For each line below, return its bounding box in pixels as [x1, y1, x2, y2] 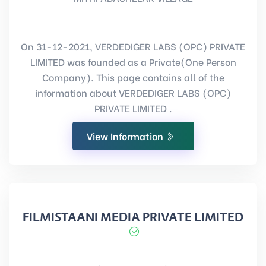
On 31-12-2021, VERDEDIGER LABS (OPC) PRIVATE [21, 39, 245, 53]
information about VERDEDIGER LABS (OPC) [35, 85, 231, 99]
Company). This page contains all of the [42, 70, 224, 84]
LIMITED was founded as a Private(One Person [30, 55, 236, 68]
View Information [86, 129, 166, 142]
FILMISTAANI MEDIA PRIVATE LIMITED [23, 210, 243, 224]
